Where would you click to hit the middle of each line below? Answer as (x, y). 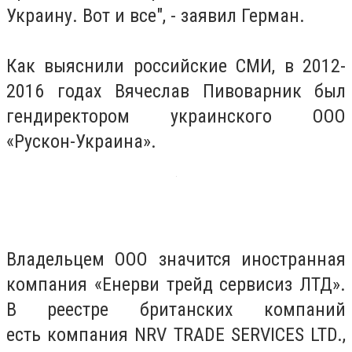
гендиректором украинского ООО (176, 117)
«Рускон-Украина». (81, 142)
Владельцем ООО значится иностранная (176, 259)
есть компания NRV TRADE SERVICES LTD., (176, 334)
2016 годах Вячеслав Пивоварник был (176, 92)
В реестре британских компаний (176, 309)
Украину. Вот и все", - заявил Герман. (156, 16)
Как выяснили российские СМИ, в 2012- (176, 66)
